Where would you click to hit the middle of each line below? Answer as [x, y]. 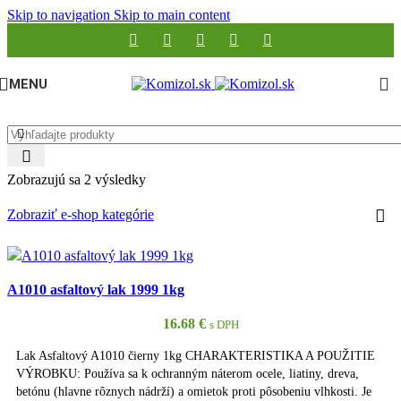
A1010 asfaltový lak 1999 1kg [96, 290]
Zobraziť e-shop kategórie [81, 214]
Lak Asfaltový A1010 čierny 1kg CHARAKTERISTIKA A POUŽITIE [196, 356]
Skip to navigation [60, 15]
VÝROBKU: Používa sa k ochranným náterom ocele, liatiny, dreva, [188, 374]
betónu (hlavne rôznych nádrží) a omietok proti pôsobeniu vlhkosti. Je [194, 392]
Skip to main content [172, 15]
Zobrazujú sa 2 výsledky [77, 179]
